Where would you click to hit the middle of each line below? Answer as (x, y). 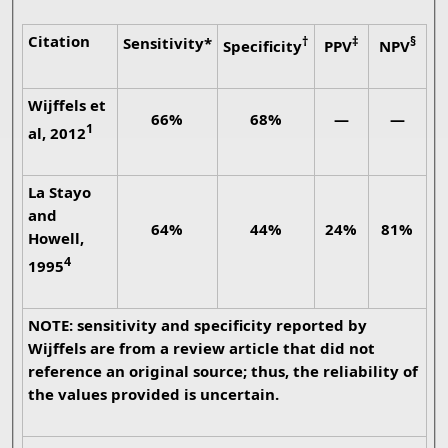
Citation (58, 41)
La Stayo (59, 192)
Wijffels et (66, 105)
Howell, (55, 238)
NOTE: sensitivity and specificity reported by (52, 325)
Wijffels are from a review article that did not (173, 348)
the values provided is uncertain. (194, 394)
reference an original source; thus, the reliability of (222, 371)
